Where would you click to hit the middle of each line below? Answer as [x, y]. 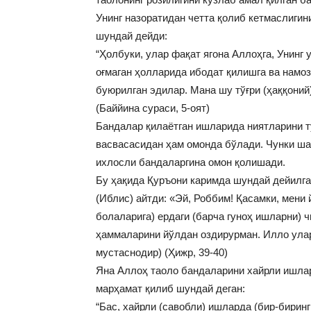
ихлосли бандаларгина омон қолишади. [191, 162]
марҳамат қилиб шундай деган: [170, 289]
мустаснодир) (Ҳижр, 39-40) [162, 253]
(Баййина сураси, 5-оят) [153, 108]
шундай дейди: [132, 36]
